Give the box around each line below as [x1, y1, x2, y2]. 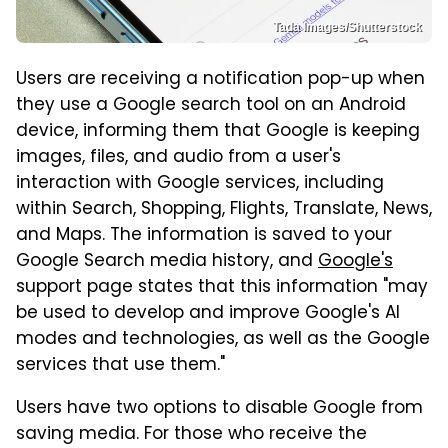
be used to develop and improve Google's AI [16, 300, 400, 329]
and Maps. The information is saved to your [16, 222, 392, 251]
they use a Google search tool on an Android [16, 92, 406, 121]
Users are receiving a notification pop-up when [16, 66, 425, 95]
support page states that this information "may [16, 274, 428, 303]
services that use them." [16, 352, 225, 381]
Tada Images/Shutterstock [273, 20, 422, 35]
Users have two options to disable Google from [16, 395, 423, 424]
